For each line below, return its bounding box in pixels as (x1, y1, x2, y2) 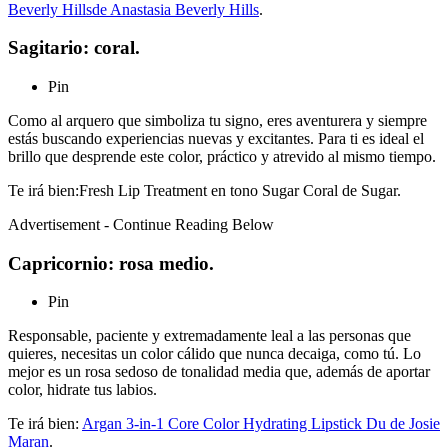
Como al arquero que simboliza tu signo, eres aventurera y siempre (8, 112, 427, 130)
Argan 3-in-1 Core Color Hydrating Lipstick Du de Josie (82, 415, 440, 433)
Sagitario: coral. (8, 37, 140, 59)
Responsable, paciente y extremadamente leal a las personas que (8, 327, 411, 345)
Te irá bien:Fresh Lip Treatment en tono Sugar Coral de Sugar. (8, 182, 401, 200)
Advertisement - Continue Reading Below (8, 216, 274, 234)
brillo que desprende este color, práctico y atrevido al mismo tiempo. (8, 148, 436, 166)
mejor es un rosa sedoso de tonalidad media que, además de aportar (8, 363, 430, 381)
